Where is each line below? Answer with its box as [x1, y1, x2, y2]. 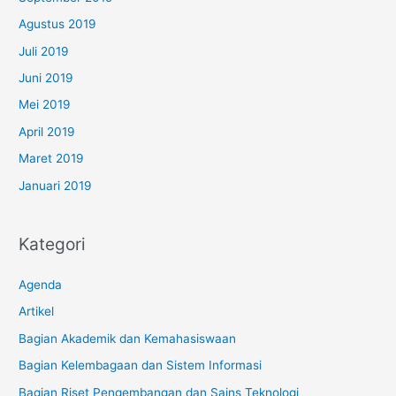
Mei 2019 [19, 97, 72, 112]
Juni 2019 [19, 70, 74, 85]
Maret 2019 [19, 151, 85, 166]
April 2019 [19, 124, 76, 139]
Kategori [19, 232, 87, 255]
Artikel [19, 304, 55, 319]
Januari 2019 [19, 178, 93, 193]
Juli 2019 [19, 43, 70, 58]
